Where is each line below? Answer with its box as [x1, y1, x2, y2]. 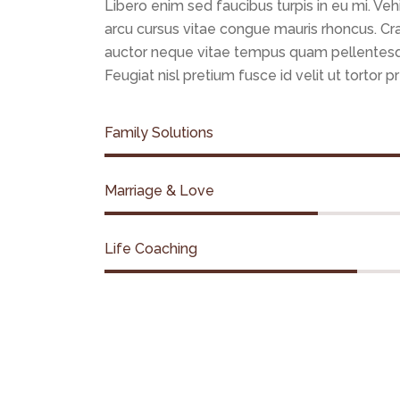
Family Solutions [104, 124, 213, 142]
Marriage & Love [104, 182, 214, 200]
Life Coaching [104, 240, 197, 258]
